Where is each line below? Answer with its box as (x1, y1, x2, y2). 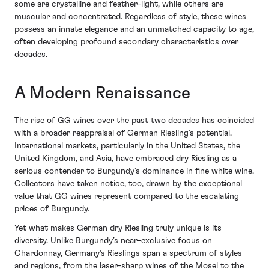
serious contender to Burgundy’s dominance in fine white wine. (14, 167, 254, 176)
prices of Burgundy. (14, 205, 89, 214)
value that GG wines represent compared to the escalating (14, 192, 239, 201)
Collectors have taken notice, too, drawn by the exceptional (14, 180, 242, 189)
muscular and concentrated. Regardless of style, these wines (14, 13, 246, 22)
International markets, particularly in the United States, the (14, 142, 240, 151)
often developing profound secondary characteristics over (14, 38, 238, 47)
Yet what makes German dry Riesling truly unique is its (14, 223, 222, 232)
